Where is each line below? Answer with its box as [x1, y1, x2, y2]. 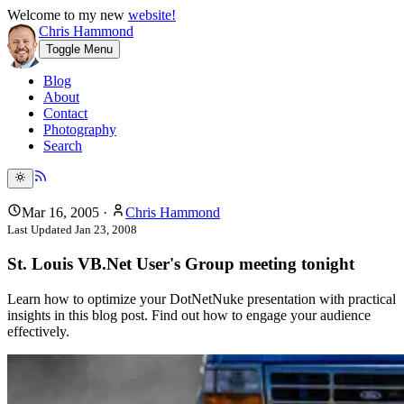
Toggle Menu [46, 42, 113, 56]
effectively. [7, 323, 69, 339]
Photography [43, 122, 116, 137]
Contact [43, 106, 87, 121]
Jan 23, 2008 [75, 223, 137, 237]
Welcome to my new [7, 7, 128, 23]
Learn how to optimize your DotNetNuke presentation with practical [7, 290, 396, 307]
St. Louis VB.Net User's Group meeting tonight [7, 254, 354, 274]
